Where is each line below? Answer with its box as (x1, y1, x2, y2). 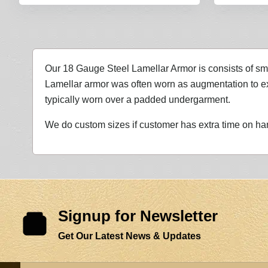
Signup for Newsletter (58, 207, 218, 225)
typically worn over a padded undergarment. (44, 95, 230, 105)
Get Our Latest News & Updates (58, 231, 201, 241)
